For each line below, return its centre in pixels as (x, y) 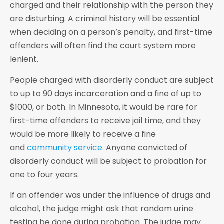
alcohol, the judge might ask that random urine (102, 209)
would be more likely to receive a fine (83, 134)
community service (65, 147)
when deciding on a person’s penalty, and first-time (111, 32)
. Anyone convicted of (145, 147)
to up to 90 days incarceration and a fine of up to (106, 93)
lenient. (24, 59)
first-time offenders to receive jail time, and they (105, 120)
